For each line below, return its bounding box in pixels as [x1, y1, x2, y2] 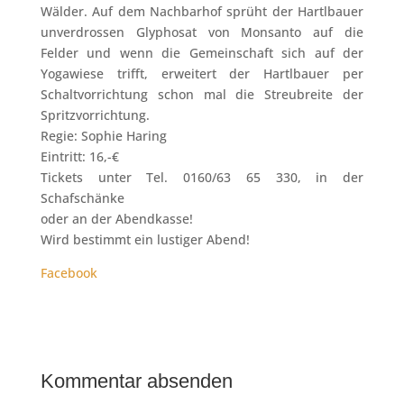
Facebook [40, 264, 97, 281]
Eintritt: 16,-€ [40, 148, 119, 165]
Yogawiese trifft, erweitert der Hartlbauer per [40, 65, 364, 82]
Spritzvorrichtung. [40, 106, 150, 124]
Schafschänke [40, 189, 124, 207]
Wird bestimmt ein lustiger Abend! [40, 231, 250, 248]
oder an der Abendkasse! [40, 210, 193, 227]
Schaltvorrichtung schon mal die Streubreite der [40, 86, 364, 103]
